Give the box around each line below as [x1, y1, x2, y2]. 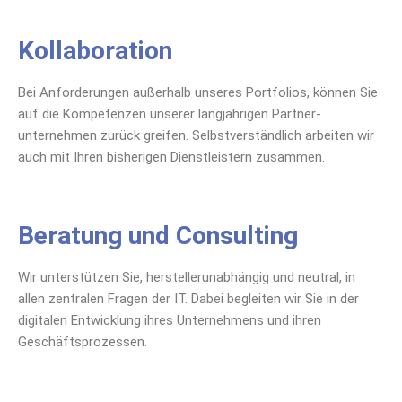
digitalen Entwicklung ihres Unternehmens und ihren [18, 312, 321, 328]
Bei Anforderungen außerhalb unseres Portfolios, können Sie [18, 83, 378, 100]
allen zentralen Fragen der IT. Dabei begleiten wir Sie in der [18, 291, 359, 307]
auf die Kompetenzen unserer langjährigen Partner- [18, 105, 321, 122]
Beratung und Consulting [18, 221, 298, 250]
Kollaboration [18, 35, 172, 66]
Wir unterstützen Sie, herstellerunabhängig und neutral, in [18, 269, 355, 285]
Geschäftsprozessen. [18, 334, 147, 350]
